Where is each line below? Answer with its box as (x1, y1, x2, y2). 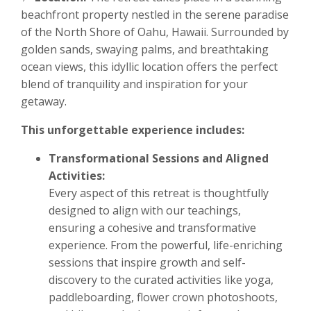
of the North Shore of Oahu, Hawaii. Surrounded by (21, 24, 289, 40)
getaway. (21, 94, 67, 110)
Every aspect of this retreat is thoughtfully (49, 185, 269, 201)
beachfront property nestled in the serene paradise (21, 7, 289, 23)
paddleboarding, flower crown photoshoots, (49, 289, 278, 305)
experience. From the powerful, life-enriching (49, 237, 283, 253)
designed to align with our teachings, (49, 203, 241, 219)
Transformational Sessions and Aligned (49, 151, 269, 167)
